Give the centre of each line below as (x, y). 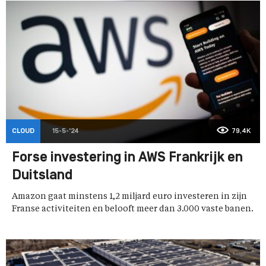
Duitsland (42, 176)
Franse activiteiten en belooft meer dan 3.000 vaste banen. (133, 209)
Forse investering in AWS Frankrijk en (127, 158)
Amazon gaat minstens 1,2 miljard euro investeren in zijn (129, 197)
